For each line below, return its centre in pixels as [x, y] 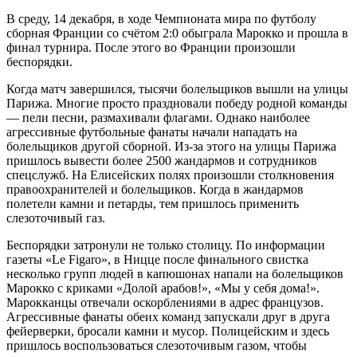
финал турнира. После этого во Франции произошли [151, 47]
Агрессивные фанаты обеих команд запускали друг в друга [168, 316]
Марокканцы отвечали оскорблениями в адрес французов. [165, 302]
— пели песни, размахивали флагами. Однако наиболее [158, 117]
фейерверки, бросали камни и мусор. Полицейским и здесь [168, 331]
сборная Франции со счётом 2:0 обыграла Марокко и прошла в [177, 33]
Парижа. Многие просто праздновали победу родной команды [177, 103]
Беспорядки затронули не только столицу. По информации [166, 245]
